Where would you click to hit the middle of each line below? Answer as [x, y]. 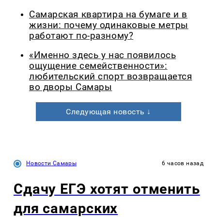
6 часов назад [183, 163]
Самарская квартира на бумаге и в [108, 14]
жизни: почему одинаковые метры [109, 25]
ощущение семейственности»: [98, 66]
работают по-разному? [81, 36]
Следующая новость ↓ [108, 112]
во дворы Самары [71, 87]
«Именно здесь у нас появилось [103, 55]
